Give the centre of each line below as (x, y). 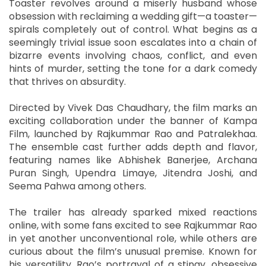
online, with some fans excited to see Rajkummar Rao (133, 225)
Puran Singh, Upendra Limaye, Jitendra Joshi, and (133, 173)
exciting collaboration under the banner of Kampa (133, 121)
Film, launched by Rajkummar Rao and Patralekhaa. (133, 134)
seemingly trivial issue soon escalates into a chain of (133, 42)
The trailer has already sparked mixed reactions (133, 212)
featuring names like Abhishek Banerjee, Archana (133, 160)
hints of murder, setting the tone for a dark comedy (133, 68)
